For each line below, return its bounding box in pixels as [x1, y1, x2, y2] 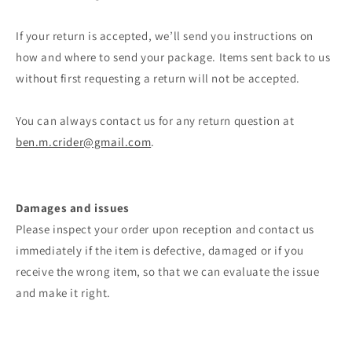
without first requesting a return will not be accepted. [16, 71, 303, 86]
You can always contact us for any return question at [16, 113, 295, 129]
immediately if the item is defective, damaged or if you [16, 243, 305, 258]
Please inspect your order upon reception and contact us [16, 222, 315, 237]
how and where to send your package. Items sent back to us [16, 49, 331, 65]
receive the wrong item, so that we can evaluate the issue [16, 264, 320, 280]
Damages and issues [16, 200, 130, 216]
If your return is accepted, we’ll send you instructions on [16, 28, 313, 44]
